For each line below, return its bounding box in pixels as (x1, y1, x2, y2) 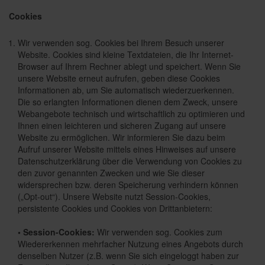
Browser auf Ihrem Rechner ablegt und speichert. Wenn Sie (18, 60, 241, 72)
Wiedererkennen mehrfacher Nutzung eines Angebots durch (18, 238, 243, 250)
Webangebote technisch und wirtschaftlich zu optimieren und (18, 108, 245, 119)
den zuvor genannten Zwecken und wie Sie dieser (18, 167, 205, 179)
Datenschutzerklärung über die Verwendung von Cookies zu (18, 155, 242, 167)
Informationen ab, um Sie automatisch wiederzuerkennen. (18, 84, 234, 96)
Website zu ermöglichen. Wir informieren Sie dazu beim (18, 131, 225, 143)
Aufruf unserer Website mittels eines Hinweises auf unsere (18, 143, 236, 155)
